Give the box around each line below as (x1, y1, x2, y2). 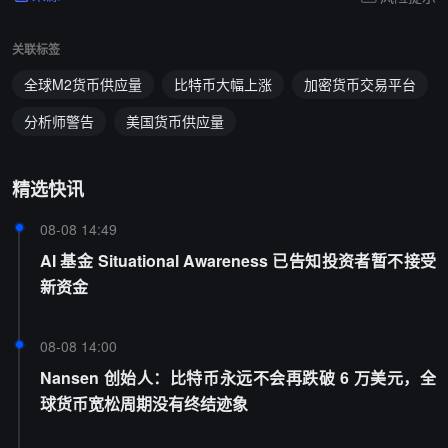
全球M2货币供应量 (24, 73, 142, 94)
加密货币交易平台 (304, 73, 416, 94)
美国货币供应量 (126, 110, 224, 131)
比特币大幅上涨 (174, 73, 272, 94)
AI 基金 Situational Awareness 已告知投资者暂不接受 (40, 248, 436, 272)
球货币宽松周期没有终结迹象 (40, 391, 248, 415)
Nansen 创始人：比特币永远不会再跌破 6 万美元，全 (40, 365, 436, 389)
